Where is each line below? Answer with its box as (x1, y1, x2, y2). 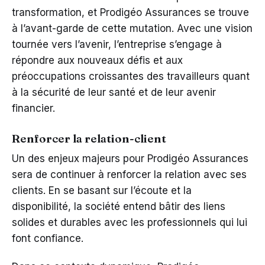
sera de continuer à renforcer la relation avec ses (12, 168, 247, 180)
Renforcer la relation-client (12, 131, 166, 146)
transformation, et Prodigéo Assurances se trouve (12, 6, 249, 18)
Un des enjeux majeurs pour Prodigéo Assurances (12, 152, 248, 164)
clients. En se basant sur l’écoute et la (12, 184, 192, 196)
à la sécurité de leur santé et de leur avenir (12, 86, 216, 98)
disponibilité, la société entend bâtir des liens (12, 200, 225, 212)
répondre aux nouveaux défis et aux (12, 54, 183, 66)
